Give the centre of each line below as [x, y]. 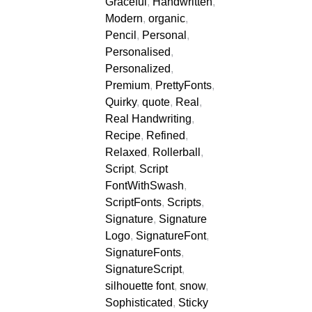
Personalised [138, 52]
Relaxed [126, 152]
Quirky [121, 102]
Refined [166, 135]
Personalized [138, 69]
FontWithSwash [145, 186]
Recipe [123, 135]
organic [167, 18]
